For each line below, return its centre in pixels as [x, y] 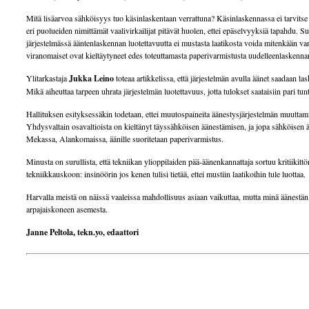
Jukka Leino [91, 78]
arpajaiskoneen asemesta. [67, 209]
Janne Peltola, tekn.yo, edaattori [82, 232]
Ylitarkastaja [48, 78]
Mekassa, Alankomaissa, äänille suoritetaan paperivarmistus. [125, 139]
